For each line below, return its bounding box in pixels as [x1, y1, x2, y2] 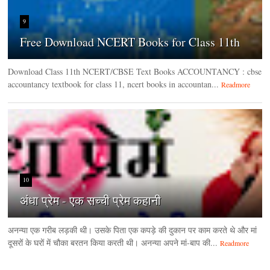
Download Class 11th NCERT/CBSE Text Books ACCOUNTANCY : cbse [8, 65, 262, 77]
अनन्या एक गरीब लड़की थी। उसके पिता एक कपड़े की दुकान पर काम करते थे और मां [8, 224, 257, 236]
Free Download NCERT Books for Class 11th [20, 33, 240, 50]
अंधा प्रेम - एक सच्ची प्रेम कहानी [20, 192, 162, 209]
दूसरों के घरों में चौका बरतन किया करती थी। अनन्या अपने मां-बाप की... [8, 236, 218, 248]
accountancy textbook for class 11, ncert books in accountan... [8, 78, 219, 90]
